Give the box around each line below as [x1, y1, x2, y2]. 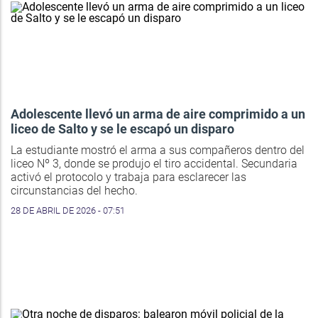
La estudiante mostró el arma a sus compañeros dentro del [11, 143, 305, 158]
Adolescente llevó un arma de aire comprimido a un [11, 106, 305, 122]
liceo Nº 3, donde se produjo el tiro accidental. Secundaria [11, 157, 297, 171]
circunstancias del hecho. [11, 184, 138, 198]
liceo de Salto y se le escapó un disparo [11, 121, 234, 137]
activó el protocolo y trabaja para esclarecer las [11, 170, 246, 185]
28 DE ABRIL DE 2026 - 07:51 [11, 205, 125, 216]
